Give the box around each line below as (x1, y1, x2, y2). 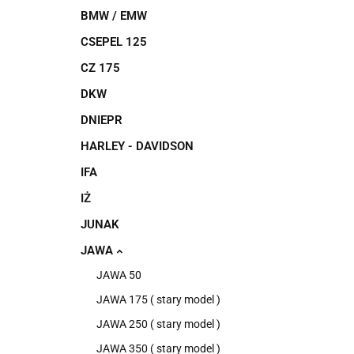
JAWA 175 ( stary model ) (96, 293, 220, 306)
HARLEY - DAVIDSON (81, 139, 194, 153)
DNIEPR (81, 113, 122, 127)
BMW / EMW (81, 9, 147, 23)
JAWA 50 (96, 269, 141, 281)
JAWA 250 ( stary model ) (96, 318, 220, 330)
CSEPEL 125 (81, 35, 147, 49)
